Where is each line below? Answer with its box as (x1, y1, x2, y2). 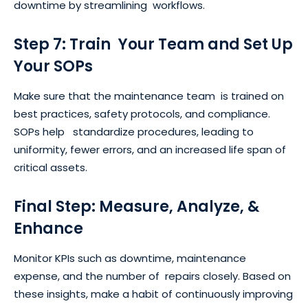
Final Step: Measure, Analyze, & (14, 196, 267, 218)
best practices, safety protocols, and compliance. (14, 107, 270, 122)
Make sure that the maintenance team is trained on (14, 89, 284, 104)
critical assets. (14, 160, 87, 175)
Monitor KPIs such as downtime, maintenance (14, 251, 246, 266)
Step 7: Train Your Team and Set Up (14, 34, 293, 56)
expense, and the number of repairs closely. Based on (14, 269, 291, 284)
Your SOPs (14, 56, 93, 78)
